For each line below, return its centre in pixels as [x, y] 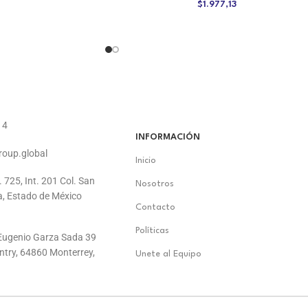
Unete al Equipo [168, 254]
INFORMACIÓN [168, 137]
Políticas [152, 230]
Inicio [146, 160]
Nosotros [155, 184]
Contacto [155, 207]
